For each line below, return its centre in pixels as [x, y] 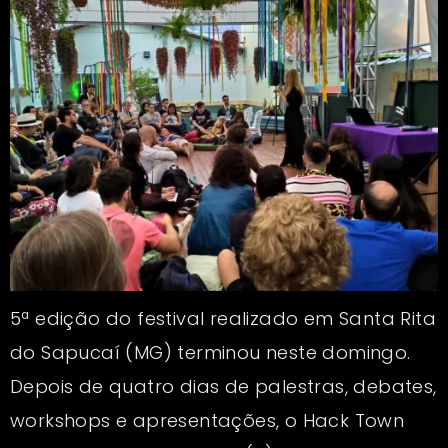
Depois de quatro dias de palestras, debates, [223, 386]
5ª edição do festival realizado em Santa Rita [223, 318]
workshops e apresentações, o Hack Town [207, 420]
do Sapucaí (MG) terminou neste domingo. [210, 352]
